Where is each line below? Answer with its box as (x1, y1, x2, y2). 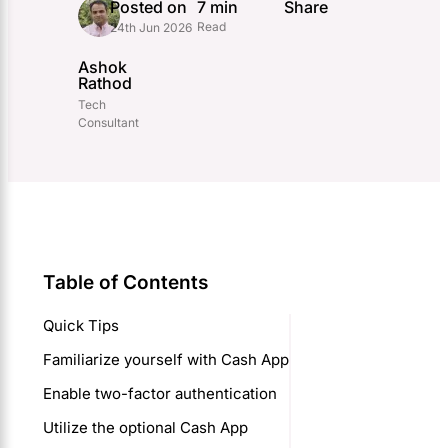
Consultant (78, 115, 139, 130)
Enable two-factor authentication (43, 384, 277, 403)
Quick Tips (43, 316, 119, 335)
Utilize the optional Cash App (43, 418, 248, 437)
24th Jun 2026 (109, 20, 192, 35)
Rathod (78, 73, 132, 93)
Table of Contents (43, 271, 208, 294)
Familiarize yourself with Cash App (43, 350, 289, 369)
